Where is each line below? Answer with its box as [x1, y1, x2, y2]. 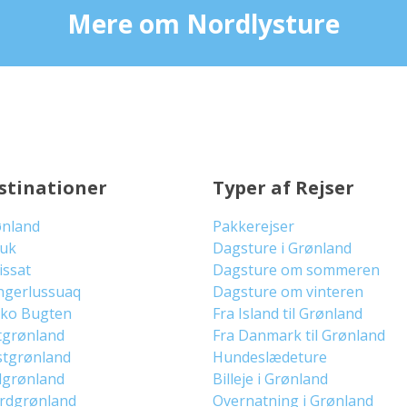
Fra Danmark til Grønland [212, 325, 385, 345]
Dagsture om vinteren [212, 282, 363, 302]
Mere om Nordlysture [67, 6, 340, 41]
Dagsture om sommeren [212, 260, 380, 280]
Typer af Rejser [212, 175, 354, 200]
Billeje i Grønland [212, 369, 328, 389]
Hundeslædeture [212, 347, 327, 367]
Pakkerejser [212, 216, 294, 236]
